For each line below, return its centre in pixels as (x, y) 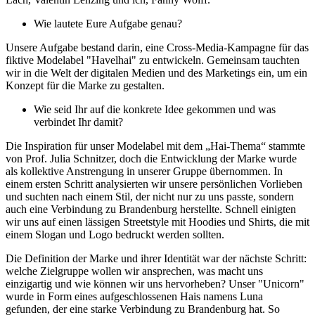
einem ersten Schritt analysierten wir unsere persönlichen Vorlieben (154, 184)
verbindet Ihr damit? (78, 122)
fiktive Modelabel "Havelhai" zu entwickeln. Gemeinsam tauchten (153, 60)
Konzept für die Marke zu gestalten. (85, 85)
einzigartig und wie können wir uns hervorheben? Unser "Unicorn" (155, 283)
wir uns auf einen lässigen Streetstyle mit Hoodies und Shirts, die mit (157, 221)
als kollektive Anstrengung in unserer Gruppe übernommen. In (144, 171)
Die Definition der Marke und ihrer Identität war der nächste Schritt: (156, 258)
